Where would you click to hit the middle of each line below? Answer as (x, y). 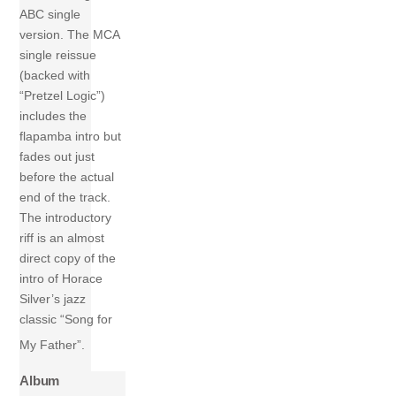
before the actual (67, 177)
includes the (53, 116)
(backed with (55, 76)
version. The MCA (70, 35)
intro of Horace (61, 279)
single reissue (58, 55)
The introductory (66, 218)
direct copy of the (68, 259)
